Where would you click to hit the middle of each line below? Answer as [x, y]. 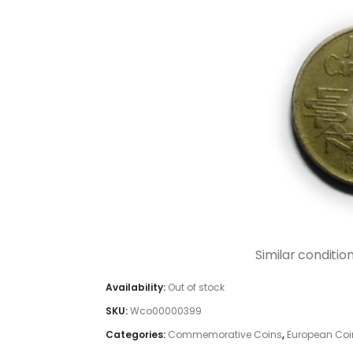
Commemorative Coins [225, 334]
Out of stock [196, 287]
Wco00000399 [166, 310]
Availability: [137, 287]
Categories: [137, 334]
